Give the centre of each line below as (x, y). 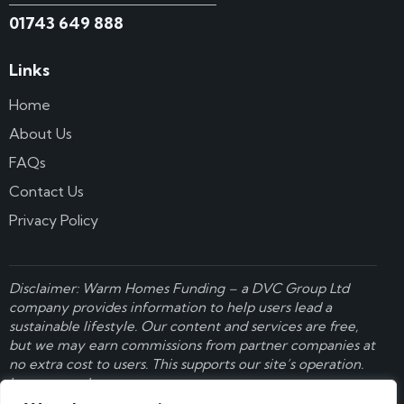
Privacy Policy (54, 220)
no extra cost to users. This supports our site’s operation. (186, 364)
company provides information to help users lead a (170, 308)
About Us (41, 134)
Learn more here (63, 383)
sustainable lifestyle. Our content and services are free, (184, 326)
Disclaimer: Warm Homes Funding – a (130, 289)
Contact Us (46, 192)
